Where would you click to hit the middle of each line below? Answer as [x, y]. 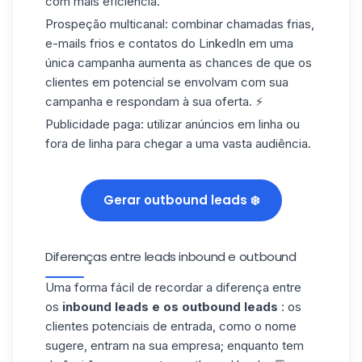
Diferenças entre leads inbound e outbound [171, 256]
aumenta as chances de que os [223, 62]
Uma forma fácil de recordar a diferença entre [173, 287]
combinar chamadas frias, [241, 23]
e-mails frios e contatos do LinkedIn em [158, 43]
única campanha [90, 62]
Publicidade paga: [95, 124]
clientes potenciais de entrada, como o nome [171, 326]
